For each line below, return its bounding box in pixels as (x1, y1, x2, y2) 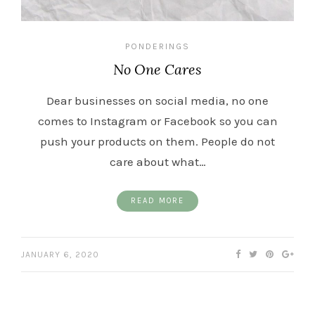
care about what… (109, 155, 206, 169)
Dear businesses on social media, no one (46, 94, 269, 108)
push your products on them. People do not (40, 134, 275, 148)
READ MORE (131, 196, 184, 205)
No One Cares (113, 60, 202, 78)
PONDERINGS (125, 41, 190, 51)
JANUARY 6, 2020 (21, 250, 99, 259)
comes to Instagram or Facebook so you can (37, 114, 278, 128)
